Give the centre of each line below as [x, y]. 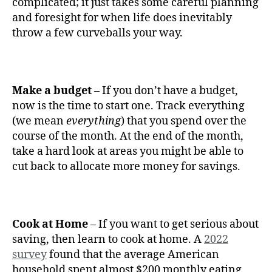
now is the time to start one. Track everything [128, 106]
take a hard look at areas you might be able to [128, 151]
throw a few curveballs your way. [99, 33]
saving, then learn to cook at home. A [108, 239]
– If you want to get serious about [173, 224]
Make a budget [52, 90]
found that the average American [133, 254]
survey [29, 254]
